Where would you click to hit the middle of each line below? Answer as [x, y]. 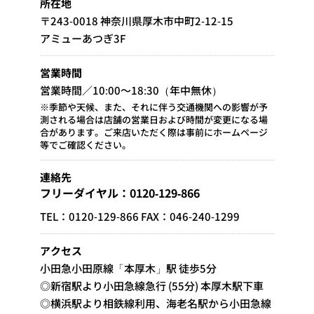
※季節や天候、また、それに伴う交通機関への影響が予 [153, 107]
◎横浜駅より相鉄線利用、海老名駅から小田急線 [155, 303]
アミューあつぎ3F [82, 38]
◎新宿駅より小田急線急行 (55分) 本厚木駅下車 [151, 285]
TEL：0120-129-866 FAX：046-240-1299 [139, 216]
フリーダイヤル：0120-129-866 [120, 192]
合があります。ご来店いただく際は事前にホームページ [153, 132]
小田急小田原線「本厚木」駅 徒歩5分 [128, 268]
